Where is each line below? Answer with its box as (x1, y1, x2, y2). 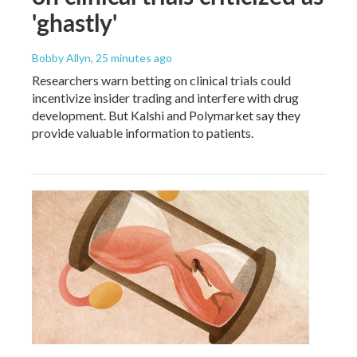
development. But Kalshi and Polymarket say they (32, 107, 300, 123)
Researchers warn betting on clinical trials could (32, 72, 291, 88)
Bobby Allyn (32, 50, 91, 65)
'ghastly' (32, 5, 117, 39)
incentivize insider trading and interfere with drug (32, 89, 299, 105)
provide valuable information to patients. (32, 124, 253, 140)
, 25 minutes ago (91, 50, 172, 65)
